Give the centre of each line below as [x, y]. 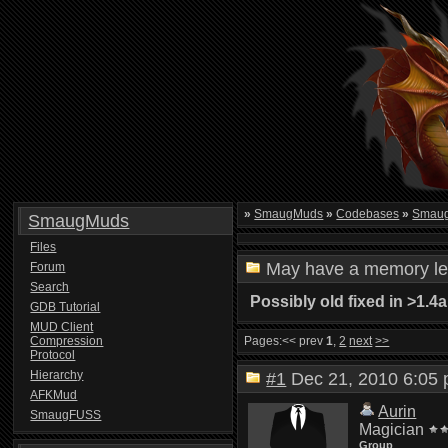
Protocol [53, 355]
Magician [392, 429]
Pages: [263, 341]
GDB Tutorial [65, 307]
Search [50, 287]
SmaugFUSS [66, 415]
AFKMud [54, 395]
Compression [67, 341]
